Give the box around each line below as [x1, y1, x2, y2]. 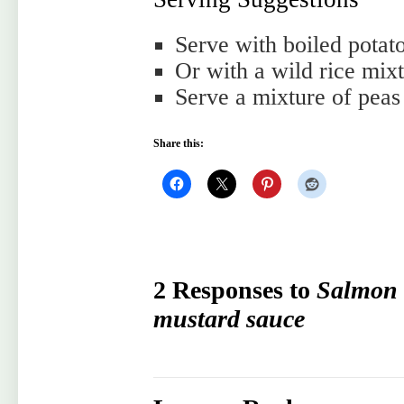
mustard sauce [153, 305, 305, 333]
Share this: [153, 137, 204, 150]
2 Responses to [153, 276, 317, 304]
